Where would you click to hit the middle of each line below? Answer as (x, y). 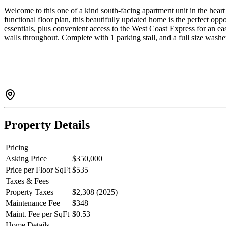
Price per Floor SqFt (38, 170)
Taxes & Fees (27, 181)
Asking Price (26, 159)
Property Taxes (30, 192)
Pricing (17, 148)
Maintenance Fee (33, 203)
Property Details (47, 125)
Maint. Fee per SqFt (37, 214)
